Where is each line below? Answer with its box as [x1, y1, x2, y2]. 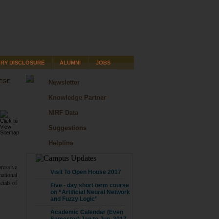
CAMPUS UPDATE [50, 164, 109, 172]
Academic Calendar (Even [50, 209, 123, 216]
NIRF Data [48, 109, 78, 116]
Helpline [48, 139, 73, 147]
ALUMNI [60, 60, 81, 66]
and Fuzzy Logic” [50, 196, 98, 202]
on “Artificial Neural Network [50, 189, 130, 196]
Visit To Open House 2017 [50, 169, 121, 175]
